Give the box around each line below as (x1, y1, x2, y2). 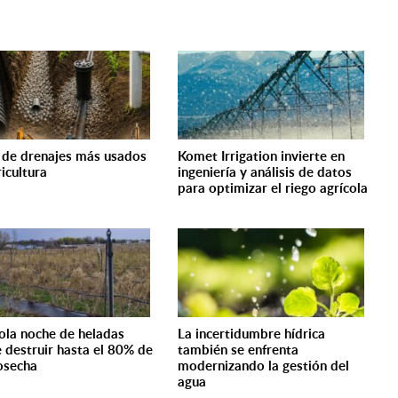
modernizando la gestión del (178, 356, 350, 375)
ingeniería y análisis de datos (178, 163, 353, 181)
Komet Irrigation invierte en (178, 147, 346, 165)
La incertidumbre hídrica (178, 324, 326, 343)
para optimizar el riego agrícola (178, 179, 369, 197)
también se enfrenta (178, 340, 299, 359)
